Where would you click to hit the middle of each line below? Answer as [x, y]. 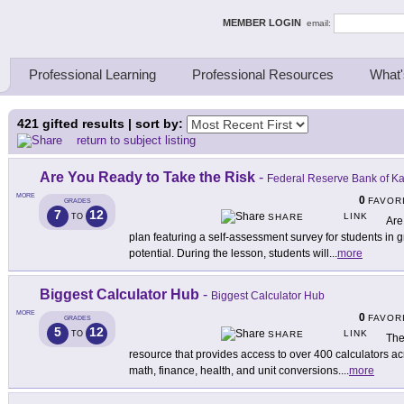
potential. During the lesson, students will [229, 254]
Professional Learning [92, 74]
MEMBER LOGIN [265, 22]
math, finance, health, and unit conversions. [235, 371]
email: [320, 23]
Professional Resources [263, 74]
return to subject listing [136, 141]
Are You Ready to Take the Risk [147, 178]
